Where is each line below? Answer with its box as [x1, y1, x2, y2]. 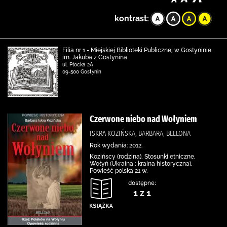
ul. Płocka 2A [62, 62, 93, 67]
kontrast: [115, 14, 149, 23]
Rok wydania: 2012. [90, 142, 142, 149]
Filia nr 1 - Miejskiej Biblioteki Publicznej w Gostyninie [62, 47, 211, 54]
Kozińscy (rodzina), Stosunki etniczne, [90, 153, 196, 160]
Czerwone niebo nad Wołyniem [90, 113, 197, 125]
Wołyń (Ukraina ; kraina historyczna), [90, 160, 193, 167]
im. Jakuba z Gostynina [62, 54, 127, 61]
